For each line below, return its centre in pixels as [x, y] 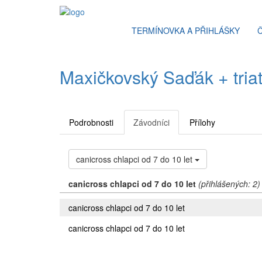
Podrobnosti [91, 122]
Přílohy [202, 122]
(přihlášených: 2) [229, 184]
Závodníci [151, 122]
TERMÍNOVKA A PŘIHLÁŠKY [186, 30]
